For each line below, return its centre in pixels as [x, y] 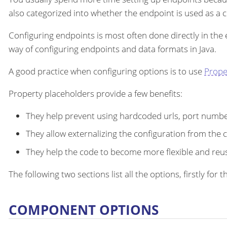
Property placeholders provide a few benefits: [96, 93]
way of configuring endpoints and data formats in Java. [112, 49]
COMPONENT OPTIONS [84, 210]
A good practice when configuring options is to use [106, 71]
